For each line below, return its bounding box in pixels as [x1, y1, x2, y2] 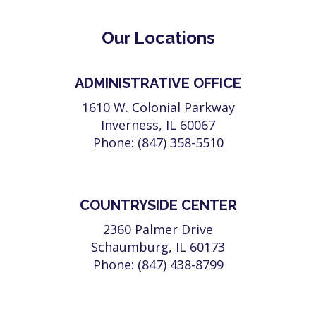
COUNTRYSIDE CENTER [79, 196, 237, 214]
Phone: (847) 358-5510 [92, 133, 224, 151]
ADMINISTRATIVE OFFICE [75, 74, 241, 92]
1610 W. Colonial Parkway [81, 98, 235, 116]
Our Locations [101, 27, 215, 48]
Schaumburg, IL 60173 [91, 238, 225, 255]
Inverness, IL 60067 [101, 116, 215, 133]
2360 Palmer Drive [103, 220, 213, 238]
